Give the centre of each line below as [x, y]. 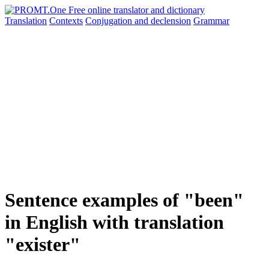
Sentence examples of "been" [124, 200]
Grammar [211, 21]
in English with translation [114, 222]
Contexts [66, 21]
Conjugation [110, 21]
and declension [163, 21]
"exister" [43, 245]
